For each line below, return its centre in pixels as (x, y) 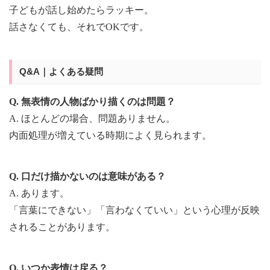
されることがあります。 (62, 227)
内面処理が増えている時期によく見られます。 (110, 135)
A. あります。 (39, 193)
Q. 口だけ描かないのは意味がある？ (87, 176)
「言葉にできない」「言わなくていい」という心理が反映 (134, 210)
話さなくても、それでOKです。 (79, 27)
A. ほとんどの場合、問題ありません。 (92, 118)
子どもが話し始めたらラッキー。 (81, 10)
